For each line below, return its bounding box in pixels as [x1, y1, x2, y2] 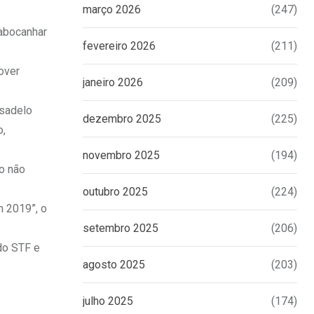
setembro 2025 [83, 221, 158, 235]
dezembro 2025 [83, 112, 161, 126]
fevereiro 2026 [83, 39, 156, 53]
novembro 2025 [83, 149, 160, 163]
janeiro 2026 [83, 76, 143, 90]
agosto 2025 [83, 258, 145, 272]
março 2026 [83, 3, 141, 17]
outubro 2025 [83, 185, 148, 199]
